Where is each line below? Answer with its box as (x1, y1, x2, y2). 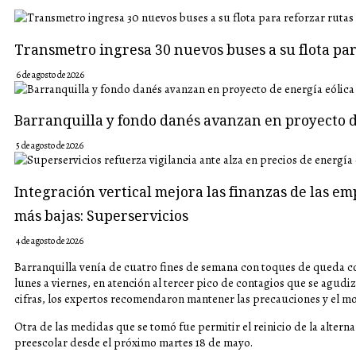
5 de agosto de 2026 (16, 139, 83, 153)
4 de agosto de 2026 (16, 234, 83, 247)
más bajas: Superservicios (14, 205, 188, 230)
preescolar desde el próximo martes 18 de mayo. (14, 334, 253, 350)
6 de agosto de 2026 (16, 68, 84, 81)
